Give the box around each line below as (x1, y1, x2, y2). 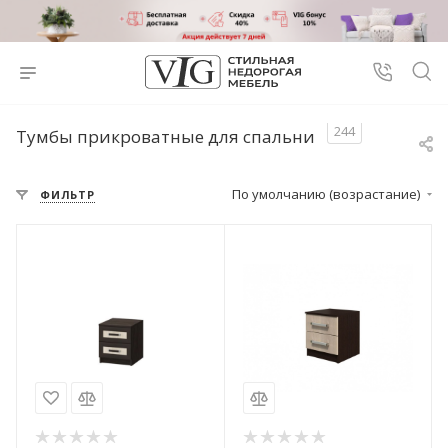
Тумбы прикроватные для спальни (16, 125, 315, 149)
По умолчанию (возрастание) (232, 185, 423, 203)
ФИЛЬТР (40, 187, 95, 202)
